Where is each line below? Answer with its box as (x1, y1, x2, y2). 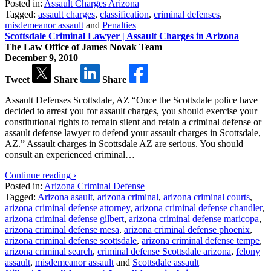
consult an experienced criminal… (5, 149, 135, 160)
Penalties (102, 19, 136, 30)
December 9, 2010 (5, 52, 78, 63)
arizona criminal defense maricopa (129, 213, 259, 224)
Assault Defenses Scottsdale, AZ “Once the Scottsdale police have (5, 94, 258, 105)
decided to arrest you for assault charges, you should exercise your (5, 105, 257, 116)
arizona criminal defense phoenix (124, 224, 250, 235)
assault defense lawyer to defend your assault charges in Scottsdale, (5, 127, 261, 138)
